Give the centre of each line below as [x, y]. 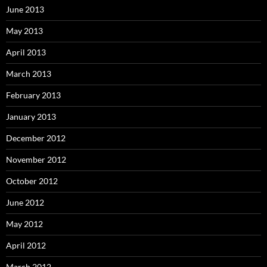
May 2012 [24, 223]
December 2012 [36, 138]
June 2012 [25, 202]
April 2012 [26, 245]
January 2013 [31, 116]
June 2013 [25, 9]
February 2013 [33, 95]
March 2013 [29, 73]
